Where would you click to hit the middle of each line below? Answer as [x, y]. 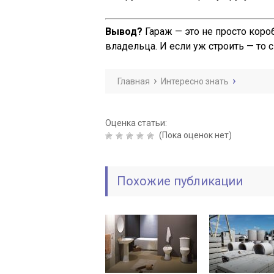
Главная [134, 81]
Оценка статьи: [136, 123]
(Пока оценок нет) [194, 135]
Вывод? [124, 31]
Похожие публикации [180, 181]
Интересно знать [195, 81]
